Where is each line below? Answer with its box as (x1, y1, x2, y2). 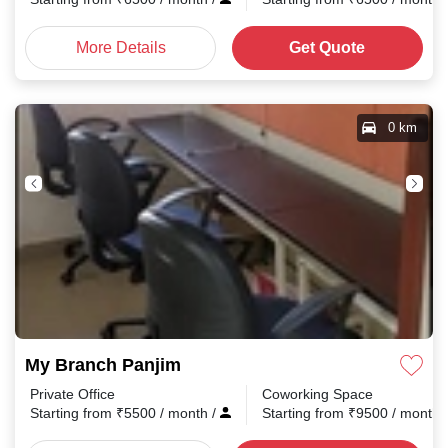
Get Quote (289, 37, 366, 58)
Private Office (30, 385, 115, 403)
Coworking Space (262, 385, 373, 403)
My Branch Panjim (25, 354, 181, 376)
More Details (75, 37, 166, 58)
